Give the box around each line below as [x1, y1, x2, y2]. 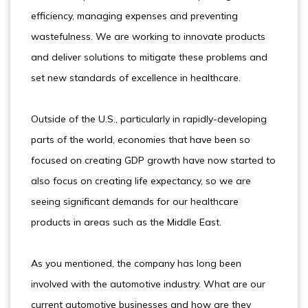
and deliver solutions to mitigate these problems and [31, 51, 267, 63]
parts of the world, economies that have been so [31, 133, 250, 146]
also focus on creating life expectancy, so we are [31, 175, 251, 187]
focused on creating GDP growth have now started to [31, 154, 276, 166]
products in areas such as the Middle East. [31, 216, 221, 228]
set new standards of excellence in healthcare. [31, 71, 241, 84]
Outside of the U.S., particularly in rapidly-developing [31, 113, 267, 125]
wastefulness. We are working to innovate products [31, 30, 265, 43]
